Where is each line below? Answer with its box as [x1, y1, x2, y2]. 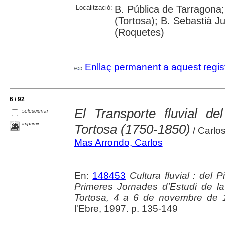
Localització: [75, 4, 113, 12]
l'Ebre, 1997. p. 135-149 [74, 203, 178, 214]
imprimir [22, 121, 40, 127]
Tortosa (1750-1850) [74, 121, 190, 137]
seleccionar [22, 108, 49, 114]
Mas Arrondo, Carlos [74, 137, 163, 148]
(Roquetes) [114, 27, 164, 38]
